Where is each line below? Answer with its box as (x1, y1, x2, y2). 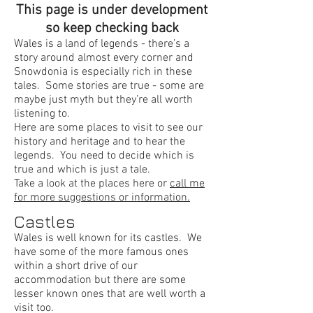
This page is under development (16, 2, 208, 19)
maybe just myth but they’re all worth (14, 93, 193, 107)
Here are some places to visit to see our (14, 121, 203, 135)
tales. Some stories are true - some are (14, 79, 204, 93)
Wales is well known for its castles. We (14, 231, 202, 245)
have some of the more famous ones (14, 245, 189, 259)
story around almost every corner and (14, 51, 194, 65)
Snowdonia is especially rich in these (14, 65, 192, 79)
